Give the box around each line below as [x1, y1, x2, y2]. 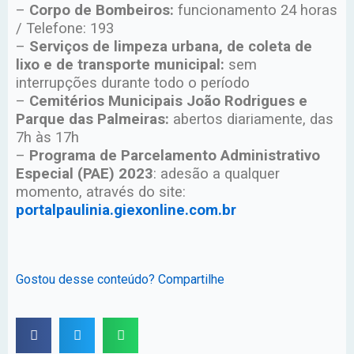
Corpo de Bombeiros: [29, 2, 174, 20]
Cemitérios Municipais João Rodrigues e [29, 92, 307, 111]
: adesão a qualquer [153, 165, 280, 183]
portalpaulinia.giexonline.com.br [16, 201, 236, 220]
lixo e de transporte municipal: [16, 56, 224, 74]
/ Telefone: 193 [16, 20, 114, 38]
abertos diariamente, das [169, 111, 333, 129]
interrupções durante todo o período [16, 74, 250, 92]
